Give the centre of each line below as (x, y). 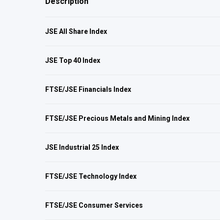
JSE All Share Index (76, 31)
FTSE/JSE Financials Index (88, 89)
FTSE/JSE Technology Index (91, 176)
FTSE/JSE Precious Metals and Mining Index (117, 118)
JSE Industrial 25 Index (82, 147)
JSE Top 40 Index (73, 60)
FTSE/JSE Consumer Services (94, 205)
